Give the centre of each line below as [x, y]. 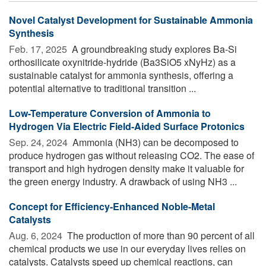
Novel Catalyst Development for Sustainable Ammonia [131, 20]
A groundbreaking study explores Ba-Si [153, 49]
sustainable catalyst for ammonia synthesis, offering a [121, 75]
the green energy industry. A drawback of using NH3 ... [123, 181]
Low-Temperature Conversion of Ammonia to [110, 113]
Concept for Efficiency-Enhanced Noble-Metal [112, 206]
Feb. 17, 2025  [39, 49]
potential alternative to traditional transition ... [102, 88]
